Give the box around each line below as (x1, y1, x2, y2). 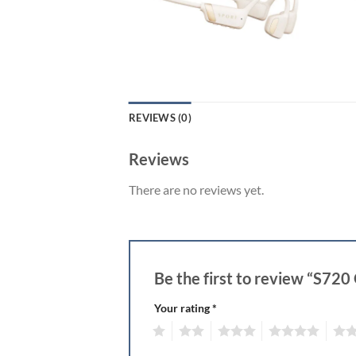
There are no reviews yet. (129, 181, 264, 197)
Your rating (154, 300, 212, 315)
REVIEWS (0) (129, 110, 192, 124)
